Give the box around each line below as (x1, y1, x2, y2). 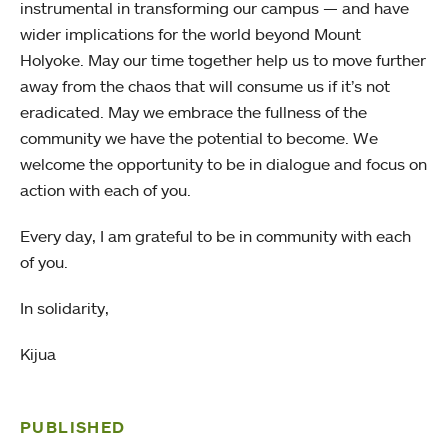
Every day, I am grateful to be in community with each (20, 226, 411, 246)
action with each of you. (20, 180, 195, 200)
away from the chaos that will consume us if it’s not (20, 76, 390, 96)
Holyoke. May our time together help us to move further (20, 50, 426, 70)
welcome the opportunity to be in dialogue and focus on (20, 154, 427, 174)
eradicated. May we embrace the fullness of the (20, 102, 367, 122)
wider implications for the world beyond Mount (20, 24, 361, 44)
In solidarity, (20, 298, 113, 318)
